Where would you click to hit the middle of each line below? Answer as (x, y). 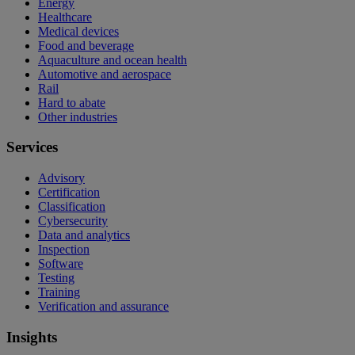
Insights (32, 337)
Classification (72, 207)
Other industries (78, 116)
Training (59, 292)
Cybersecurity (73, 221)
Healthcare (65, 17)
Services (32, 147)
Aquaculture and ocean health (113, 59)
